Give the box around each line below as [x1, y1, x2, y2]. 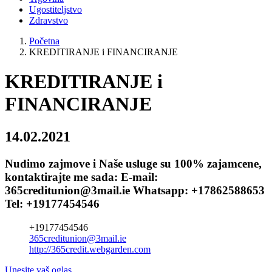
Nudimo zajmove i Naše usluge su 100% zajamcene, [5, 157, 262, 170]
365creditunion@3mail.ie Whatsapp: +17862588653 [5, 183, 265, 197]
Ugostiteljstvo [29, 4, 82, 15]
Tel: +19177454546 [5, 197, 100, 210]
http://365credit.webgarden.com [29, 243, 151, 254]
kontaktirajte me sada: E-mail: [5, 170, 158, 183]
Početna [29, 36, 59, 46]
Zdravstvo [29, 15, 68, 25]
